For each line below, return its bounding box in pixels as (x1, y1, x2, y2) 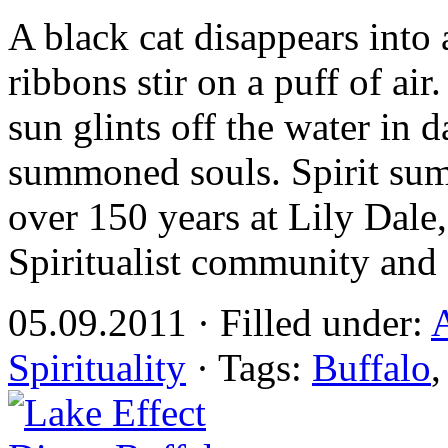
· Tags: (186, 346, 312, 390)
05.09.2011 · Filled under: (8, 301, 431, 345)
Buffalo (312, 346, 431, 390)
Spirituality (8, 346, 186, 390)
